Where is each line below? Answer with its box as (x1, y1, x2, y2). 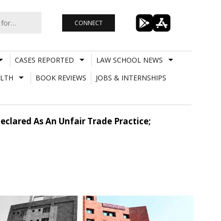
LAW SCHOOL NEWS (96, 55, 163, 65)
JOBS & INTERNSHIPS (95, 73, 166, 82)
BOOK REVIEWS (35, 73, 86, 82)
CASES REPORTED (14, 55, 74, 65)
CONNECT (74, 18, 103, 27)
